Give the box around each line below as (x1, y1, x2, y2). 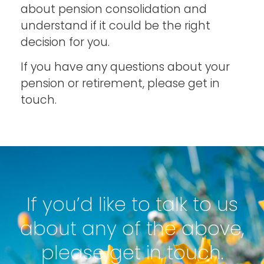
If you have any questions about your (21, 58, 230, 75)
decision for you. (21, 34, 110, 50)
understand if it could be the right (21, 17, 210, 34)
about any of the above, (19, 215, 245, 242)
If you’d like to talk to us (26, 191, 238, 218)
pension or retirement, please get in (21, 75, 220, 91)
